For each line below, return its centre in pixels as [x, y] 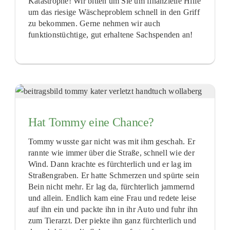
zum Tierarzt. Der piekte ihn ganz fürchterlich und [112, 220]
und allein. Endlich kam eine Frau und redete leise [112, 198]
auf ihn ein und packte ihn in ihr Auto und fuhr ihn [113, 209]
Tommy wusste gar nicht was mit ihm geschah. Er [112, 141]
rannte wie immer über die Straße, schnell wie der [111, 152]
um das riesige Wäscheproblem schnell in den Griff [114, 12]
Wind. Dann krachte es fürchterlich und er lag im [110, 164]
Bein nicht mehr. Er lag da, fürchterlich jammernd [111, 186]
